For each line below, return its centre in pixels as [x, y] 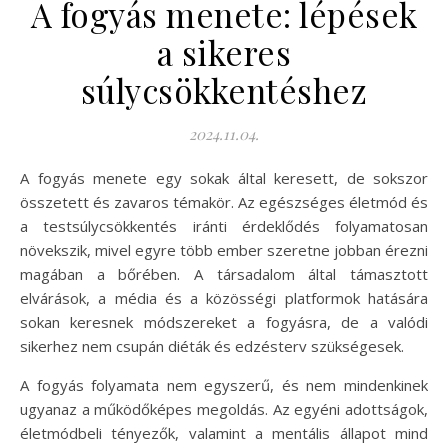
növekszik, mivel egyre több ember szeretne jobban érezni [224, 250]
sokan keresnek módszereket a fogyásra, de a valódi [224, 322]
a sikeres [224, 52]
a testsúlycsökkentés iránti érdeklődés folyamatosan [224, 226]
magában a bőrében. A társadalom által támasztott [224, 274]
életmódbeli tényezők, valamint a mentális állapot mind [224, 433]
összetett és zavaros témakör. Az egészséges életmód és [224, 202]
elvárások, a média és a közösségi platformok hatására [224, 298]
